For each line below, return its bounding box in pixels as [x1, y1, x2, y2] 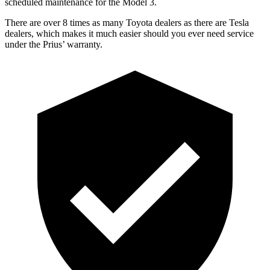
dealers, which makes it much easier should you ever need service [5, 28, 254, 39]
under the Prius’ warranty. [5, 39, 102, 49]
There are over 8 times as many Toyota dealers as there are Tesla [5, 17, 249, 28]
